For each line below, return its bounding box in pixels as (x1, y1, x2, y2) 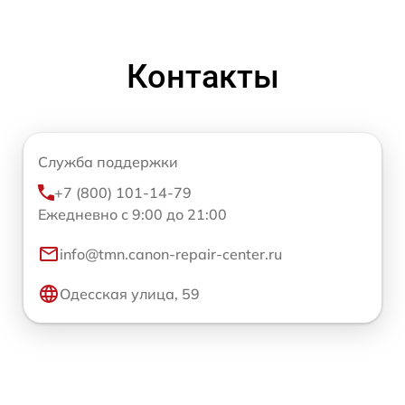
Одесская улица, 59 (60, 284, 200, 303)
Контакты (126, 57, 279, 96)
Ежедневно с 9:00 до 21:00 (38, 204, 227, 223)
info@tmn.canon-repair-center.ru (60, 244, 282, 263)
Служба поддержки (38, 152, 178, 171)
